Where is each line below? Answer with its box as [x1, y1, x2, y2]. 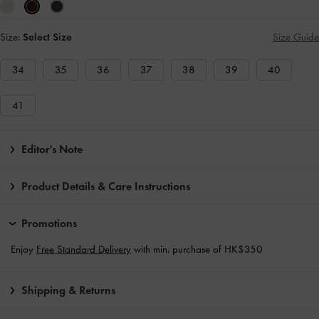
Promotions [21, 216, 77, 231]
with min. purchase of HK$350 [131, 243, 263, 256]
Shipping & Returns [21, 283, 115, 298]
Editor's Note [21, 142, 83, 157]
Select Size [23, 31, 72, 44]
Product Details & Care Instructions [21, 179, 190, 194]
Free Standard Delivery [36, 243, 131, 256]
